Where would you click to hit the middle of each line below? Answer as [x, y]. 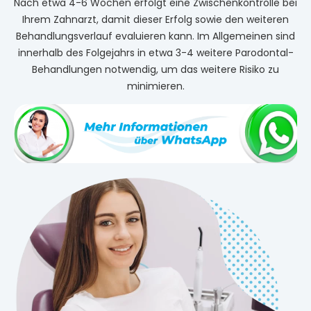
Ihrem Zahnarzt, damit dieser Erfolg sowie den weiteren [155, 19]
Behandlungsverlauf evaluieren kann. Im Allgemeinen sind [155, 36]
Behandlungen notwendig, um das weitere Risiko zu [155, 69]
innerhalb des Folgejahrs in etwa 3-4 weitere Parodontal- [155, 52]
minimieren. [155, 86]
